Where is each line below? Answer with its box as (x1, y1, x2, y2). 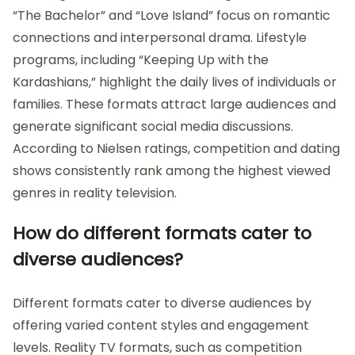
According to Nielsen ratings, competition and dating (13, 139, 340, 158)
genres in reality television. (13, 184, 177, 203)
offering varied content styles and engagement (13, 316, 309, 335)
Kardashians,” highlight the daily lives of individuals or (13, 73, 337, 92)
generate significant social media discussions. (13, 117, 293, 136)
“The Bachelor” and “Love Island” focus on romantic (13, 6, 330, 25)
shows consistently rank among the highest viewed (13, 162, 330, 181)
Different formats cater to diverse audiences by (13, 294, 311, 313)
